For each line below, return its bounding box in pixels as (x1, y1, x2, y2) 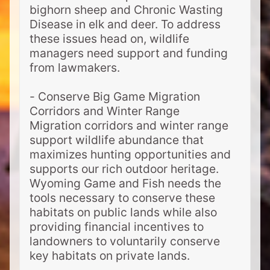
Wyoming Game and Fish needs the (30, 176, 221, 191)
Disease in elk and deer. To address (30, 17, 221, 32)
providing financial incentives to (30, 219, 204, 234)
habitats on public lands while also (30, 205, 217, 220)
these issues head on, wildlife (30, 31, 189, 46)
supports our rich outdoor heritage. (30, 162, 219, 177)
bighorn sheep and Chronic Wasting (30, 2, 223, 17)
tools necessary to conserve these (30, 190, 215, 206)
